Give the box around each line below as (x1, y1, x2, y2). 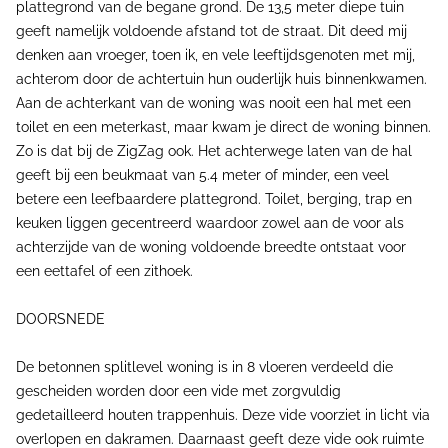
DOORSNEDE (16, 311, 105, 327)
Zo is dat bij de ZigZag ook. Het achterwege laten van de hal (16, 143, 412, 159)
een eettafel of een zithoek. (16, 263, 193, 279)
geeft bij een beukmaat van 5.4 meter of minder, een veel (16, 167, 389, 183)
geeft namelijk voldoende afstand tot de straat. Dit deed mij (16, 23, 407, 39)
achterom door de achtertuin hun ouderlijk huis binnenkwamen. (16, 71, 427, 87)
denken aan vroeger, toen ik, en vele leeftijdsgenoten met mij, (16, 47, 415, 63)
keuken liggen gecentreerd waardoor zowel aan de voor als (16, 215, 404, 231)
